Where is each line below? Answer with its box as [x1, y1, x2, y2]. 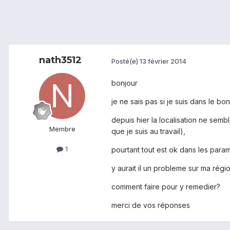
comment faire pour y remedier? [111, 182, 220, 191]
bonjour [111, 79, 138, 88]
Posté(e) [111, 56, 140, 65]
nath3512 [39, 54, 82, 66]
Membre [49, 125, 75, 133]
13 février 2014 [140, 56, 186, 65]
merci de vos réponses [111, 201, 190, 210]
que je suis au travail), [111, 127, 187, 136]
